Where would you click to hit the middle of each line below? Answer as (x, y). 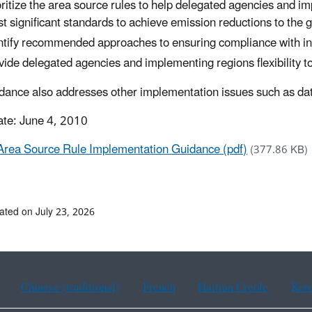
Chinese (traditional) (70, 288)
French (159, 288)
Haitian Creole (233, 288)
